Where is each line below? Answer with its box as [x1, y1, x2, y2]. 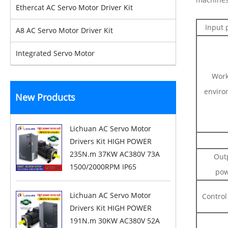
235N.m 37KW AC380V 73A [70, 149, 160, 159]
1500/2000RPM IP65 [70, 162, 137, 172]
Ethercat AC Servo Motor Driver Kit [16, 3, 133, 12]
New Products [15, 91, 75, 103]
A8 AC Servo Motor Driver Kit [16, 25, 113, 35]
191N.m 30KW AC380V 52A [70, 216, 160, 225]
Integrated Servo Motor [16, 48, 95, 58]
